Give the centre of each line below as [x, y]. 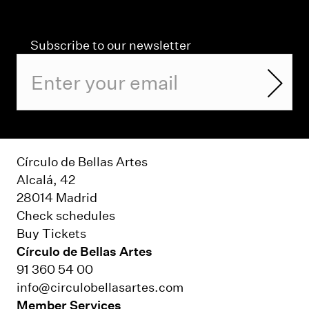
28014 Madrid [57, 197]
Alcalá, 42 [46, 179]
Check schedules [66, 215]
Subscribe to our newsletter [111, 44]
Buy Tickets [51, 233]
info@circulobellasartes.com [100, 287]
